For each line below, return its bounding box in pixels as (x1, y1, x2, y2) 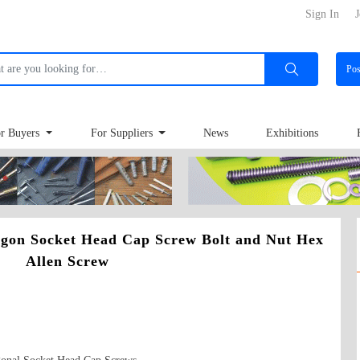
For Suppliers (90, 127, 156, 140)
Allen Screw (26, 253, 109, 269)
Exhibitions (266, 127, 319, 140)
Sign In (305, 8, 339, 20)
